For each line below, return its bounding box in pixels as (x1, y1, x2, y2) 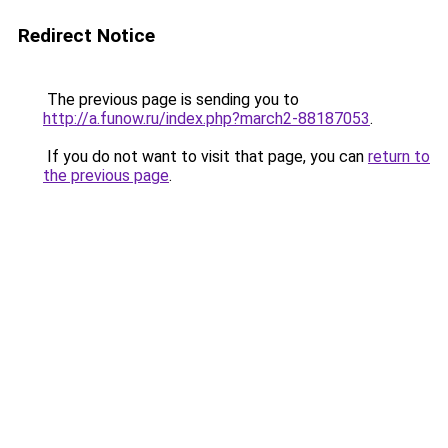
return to (368, 147, 430, 166)
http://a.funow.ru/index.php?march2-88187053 (43, 109, 370, 128)
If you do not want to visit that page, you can (43, 147, 368, 166)
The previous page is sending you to (43, 90, 299, 109)
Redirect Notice (18, 24, 155, 47)
